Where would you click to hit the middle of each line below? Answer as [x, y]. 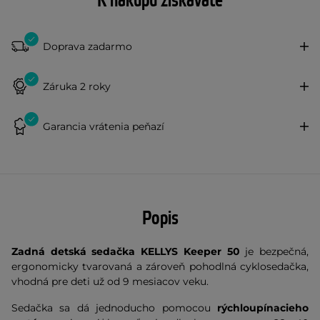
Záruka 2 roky [77, 86]
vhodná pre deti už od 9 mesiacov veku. [110, 281]
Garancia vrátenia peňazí [104, 126]
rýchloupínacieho [263, 308]
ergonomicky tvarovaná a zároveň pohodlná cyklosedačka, [160, 266]
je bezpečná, [274, 251]
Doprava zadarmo [87, 46]
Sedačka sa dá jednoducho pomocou [114, 308]
